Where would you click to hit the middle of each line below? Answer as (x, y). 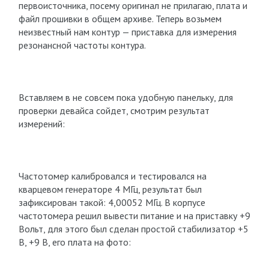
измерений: (41, 124)
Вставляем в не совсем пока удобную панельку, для (125, 97)
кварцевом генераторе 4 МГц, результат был (110, 189)
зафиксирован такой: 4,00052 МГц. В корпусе (112, 202)
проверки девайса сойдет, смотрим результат (114, 110)
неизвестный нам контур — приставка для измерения (127, 32)
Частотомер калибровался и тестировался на (112, 176)
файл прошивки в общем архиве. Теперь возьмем (120, 19)
